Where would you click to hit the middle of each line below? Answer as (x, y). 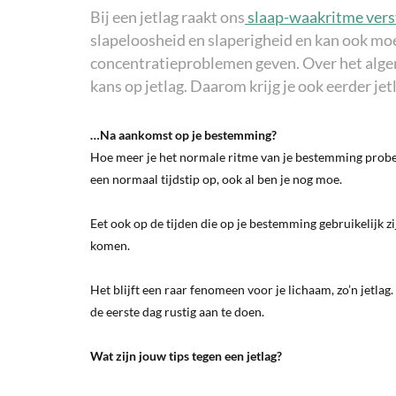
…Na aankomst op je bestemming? (183, 135)
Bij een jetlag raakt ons (168, 17)
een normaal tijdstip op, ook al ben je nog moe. (216, 179)
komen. (110, 245)
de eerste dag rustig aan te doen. (177, 312)
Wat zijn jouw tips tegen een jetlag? (186, 356)
